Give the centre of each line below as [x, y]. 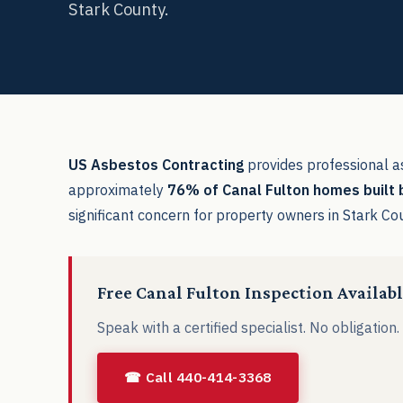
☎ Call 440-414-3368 [198, 377]
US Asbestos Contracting [156, 165]
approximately [118, 190]
